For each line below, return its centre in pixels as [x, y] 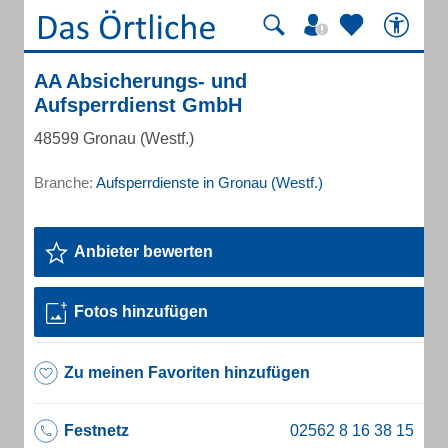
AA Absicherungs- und [140, 81]
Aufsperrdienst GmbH [138, 105]
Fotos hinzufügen [141, 311]
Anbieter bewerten [143, 251]
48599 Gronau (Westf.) [114, 138]
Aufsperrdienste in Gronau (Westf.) [209, 182]
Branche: [65, 182]
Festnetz [96, 430]
